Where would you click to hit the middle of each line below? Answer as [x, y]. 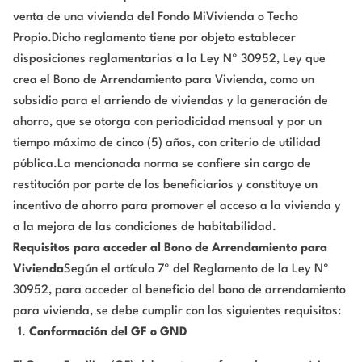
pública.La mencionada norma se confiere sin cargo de [162, 164]
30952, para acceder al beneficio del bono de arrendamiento [179, 290]
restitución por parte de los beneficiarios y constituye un [165, 185]
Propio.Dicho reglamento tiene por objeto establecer [154, 38]
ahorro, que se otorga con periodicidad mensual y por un [167, 122]
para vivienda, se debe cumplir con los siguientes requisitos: [177, 311]
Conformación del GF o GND [108, 332]
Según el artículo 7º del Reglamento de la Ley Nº [196, 269]
